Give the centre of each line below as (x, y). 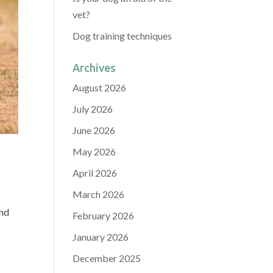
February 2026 (104, 215)
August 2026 (100, 87)
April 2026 (95, 173)
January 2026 (101, 237)
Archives (94, 68)
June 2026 (94, 130)
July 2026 (93, 109)
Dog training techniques (122, 36)
